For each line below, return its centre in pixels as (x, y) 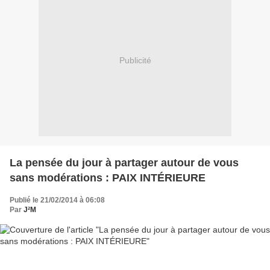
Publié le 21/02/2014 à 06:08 (57, 200)
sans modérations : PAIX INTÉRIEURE (108, 177)
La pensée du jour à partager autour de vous (124, 162)
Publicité (135, 61)
